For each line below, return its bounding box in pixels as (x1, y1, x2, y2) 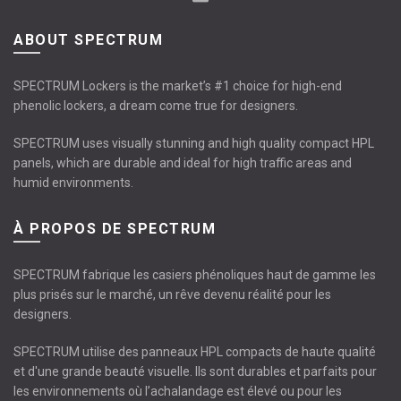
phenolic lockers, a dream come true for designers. (13, 98, 298, 114)
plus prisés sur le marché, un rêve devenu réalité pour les (13, 287, 331, 303)
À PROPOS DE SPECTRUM (13, 220, 216, 238)
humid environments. (13, 175, 133, 191)
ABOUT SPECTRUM (13, 31, 163, 49)
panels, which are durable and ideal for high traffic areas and (13, 156, 352, 171)
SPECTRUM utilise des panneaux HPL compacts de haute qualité (13, 345, 376, 360)
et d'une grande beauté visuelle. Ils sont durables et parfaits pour (13, 364, 377, 380)
